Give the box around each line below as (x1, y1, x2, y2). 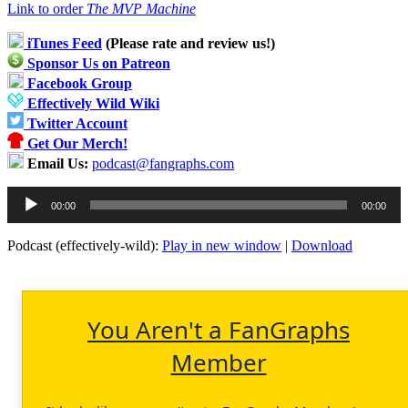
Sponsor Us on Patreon (27, 55, 170, 71)
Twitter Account (24, 115, 127, 131)
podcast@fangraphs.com (92, 155, 234, 171)
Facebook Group (24, 75, 132, 91)
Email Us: (24, 155, 88, 171)
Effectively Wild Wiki (27, 95, 159, 111)
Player (6, 201, 43, 218)
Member (170, 345, 267, 379)
